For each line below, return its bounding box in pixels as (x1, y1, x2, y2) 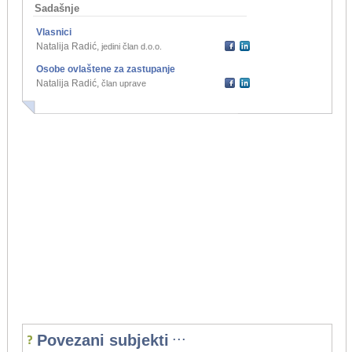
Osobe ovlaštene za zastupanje (35, 64, 175, 75)
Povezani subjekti (36, 332, 169, 350)
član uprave (101, 79, 146, 89)
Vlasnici (35, 27, 71, 38)
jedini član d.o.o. (101, 42, 162, 52)
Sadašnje (34, 2, 79, 15)
